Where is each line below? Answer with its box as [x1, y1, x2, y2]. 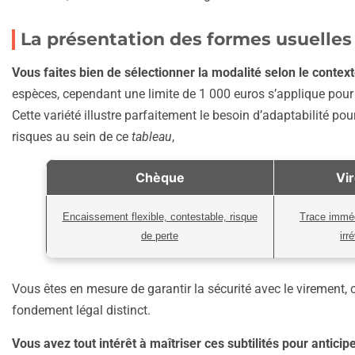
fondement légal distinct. [12, 303, 151, 319]
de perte [141, 230, 178, 242]
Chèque [135, 170, 185, 186]
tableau [132, 129, 172, 145]
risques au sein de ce [12, 129, 132, 145]
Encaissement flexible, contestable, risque [62, 211, 258, 223]
